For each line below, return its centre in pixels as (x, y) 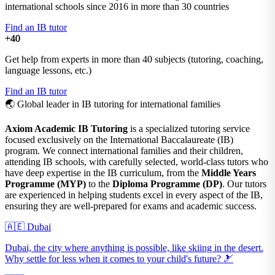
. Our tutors (244, 184)
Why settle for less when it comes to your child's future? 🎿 (119, 258)
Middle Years (229, 172)
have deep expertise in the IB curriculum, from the (103, 172)
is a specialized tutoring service (189, 128)
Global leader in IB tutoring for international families (118, 104)
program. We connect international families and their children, (124, 150)
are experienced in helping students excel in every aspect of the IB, (134, 195)
